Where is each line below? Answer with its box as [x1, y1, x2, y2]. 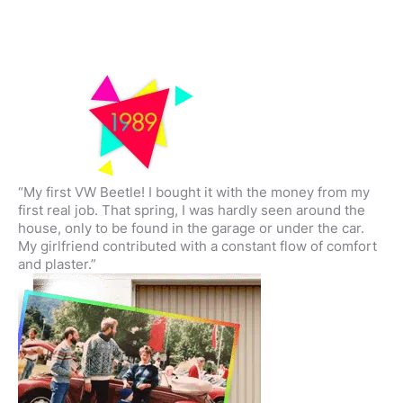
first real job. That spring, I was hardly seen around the [18, 201, 365, 219]
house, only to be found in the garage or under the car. [18, 219, 364, 237]
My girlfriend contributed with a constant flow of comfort [18, 237, 377, 255]
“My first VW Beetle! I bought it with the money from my [18, 184, 370, 201]
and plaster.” [18, 255, 96, 273]
